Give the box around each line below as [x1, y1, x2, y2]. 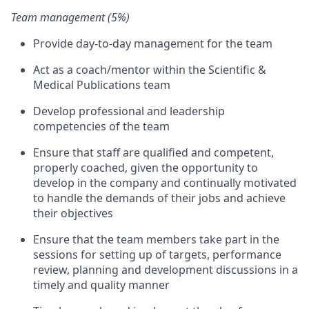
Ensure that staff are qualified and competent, [33, 145, 274, 160]
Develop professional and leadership [33, 103, 225, 119]
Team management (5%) [11, 10, 130, 25]
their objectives [33, 206, 113, 221]
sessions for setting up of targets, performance [33, 247, 281, 262]
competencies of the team [33, 119, 170, 134]
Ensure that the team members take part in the [33, 232, 279, 247]
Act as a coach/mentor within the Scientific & [33, 62, 266, 77]
